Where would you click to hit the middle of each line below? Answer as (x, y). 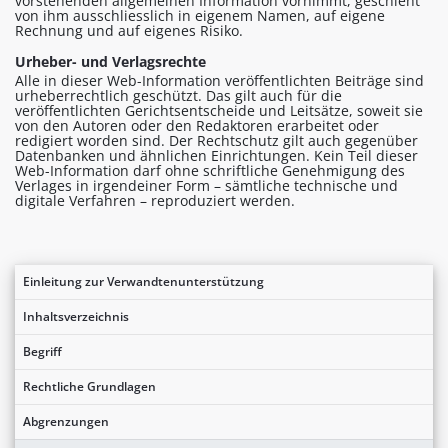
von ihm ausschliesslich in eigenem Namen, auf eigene (200, 15)
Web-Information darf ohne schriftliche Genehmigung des (210, 170)
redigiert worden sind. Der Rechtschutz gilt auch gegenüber (216, 140)
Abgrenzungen (66, 421)
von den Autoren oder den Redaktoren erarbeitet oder (197, 125)
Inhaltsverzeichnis (76, 316)
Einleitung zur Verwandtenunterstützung (143, 281)
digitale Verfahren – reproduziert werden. (155, 200)
